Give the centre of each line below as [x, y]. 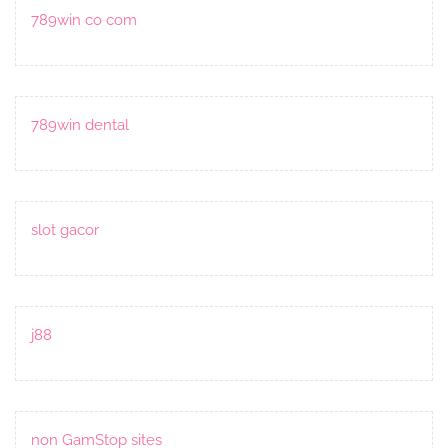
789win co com [84, 19]
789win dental [80, 124]
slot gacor [65, 229]
